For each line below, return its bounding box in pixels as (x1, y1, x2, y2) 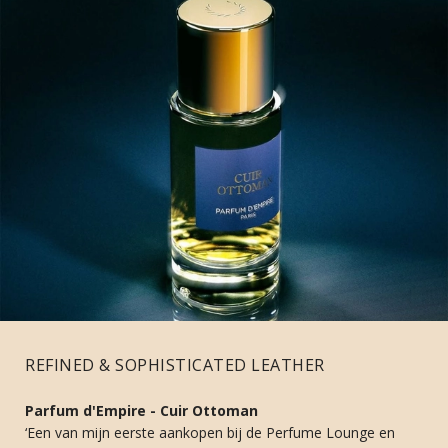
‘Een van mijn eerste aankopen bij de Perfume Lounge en (25, 422, 395, 442)
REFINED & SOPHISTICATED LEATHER (25, 353, 325, 376)
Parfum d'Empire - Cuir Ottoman (25, 400, 258, 420)
